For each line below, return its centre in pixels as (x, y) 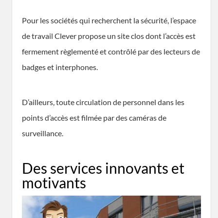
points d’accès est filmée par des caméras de (94, 117)
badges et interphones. (60, 67)
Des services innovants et (103, 168)
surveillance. (43, 133)
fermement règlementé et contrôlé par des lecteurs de (111, 51)
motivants (54, 182)
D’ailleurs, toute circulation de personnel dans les (103, 102)
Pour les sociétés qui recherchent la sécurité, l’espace (109, 20)
